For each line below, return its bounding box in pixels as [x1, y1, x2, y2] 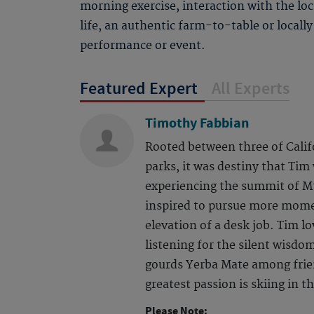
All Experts [212, 78, 289, 100]
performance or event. [80, 39, 205, 53]
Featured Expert [80, 78, 198, 100]
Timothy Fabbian [144, 114, 249, 133]
